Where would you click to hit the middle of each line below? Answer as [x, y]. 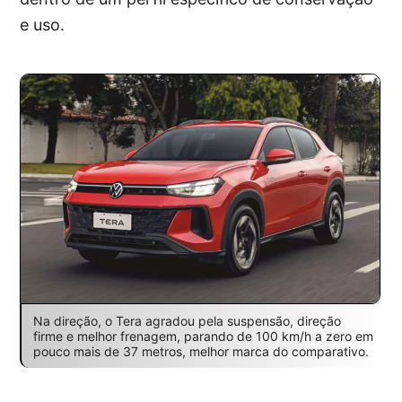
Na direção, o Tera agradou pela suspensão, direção [187, 320]
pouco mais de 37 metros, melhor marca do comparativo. [201, 351]
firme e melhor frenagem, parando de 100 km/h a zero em [203, 336]
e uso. [43, 25]
